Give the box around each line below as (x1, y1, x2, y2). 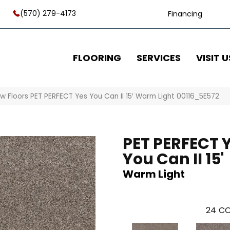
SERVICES (136, 51, 181, 64)
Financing (168, 9, 203, 19)
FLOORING (72, 51, 121, 64)
